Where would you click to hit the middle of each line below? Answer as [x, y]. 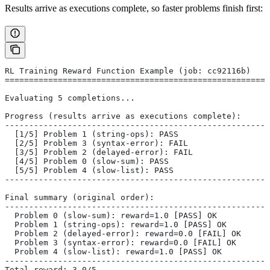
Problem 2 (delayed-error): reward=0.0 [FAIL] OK [123, 233]
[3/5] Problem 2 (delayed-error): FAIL [99, 152]
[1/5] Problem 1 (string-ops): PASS [92, 134]
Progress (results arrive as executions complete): [123, 116]
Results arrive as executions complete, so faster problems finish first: [134, 8]
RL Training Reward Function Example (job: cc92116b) [128, 71]
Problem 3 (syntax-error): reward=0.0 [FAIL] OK [121, 242]
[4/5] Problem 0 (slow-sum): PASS [87, 161]
